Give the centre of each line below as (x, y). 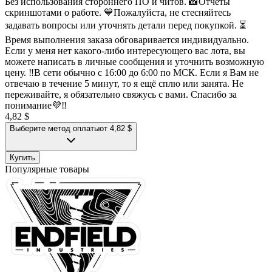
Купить (22, 157)
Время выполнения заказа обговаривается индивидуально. (127, 39)
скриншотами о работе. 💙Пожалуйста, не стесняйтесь (118, 12)
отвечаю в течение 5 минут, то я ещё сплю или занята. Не (124, 83)
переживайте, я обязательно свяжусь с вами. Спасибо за (121, 94)
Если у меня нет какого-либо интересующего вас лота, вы (125, 50)
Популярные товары (47, 169)
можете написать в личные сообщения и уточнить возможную (134, 61)
